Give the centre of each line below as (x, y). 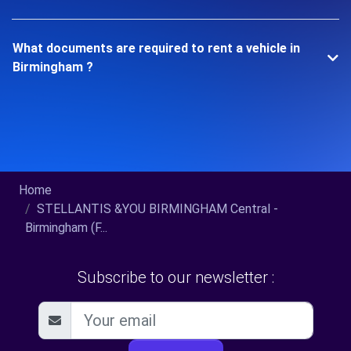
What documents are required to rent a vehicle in (156, 48)
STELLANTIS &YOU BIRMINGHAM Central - (157, 208)
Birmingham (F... (66, 227)
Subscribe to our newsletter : (175, 277)
